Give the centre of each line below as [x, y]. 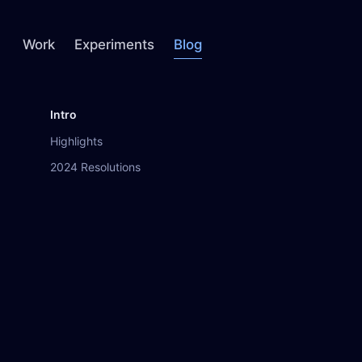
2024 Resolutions [95, 167]
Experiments [114, 45]
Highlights [76, 141]
